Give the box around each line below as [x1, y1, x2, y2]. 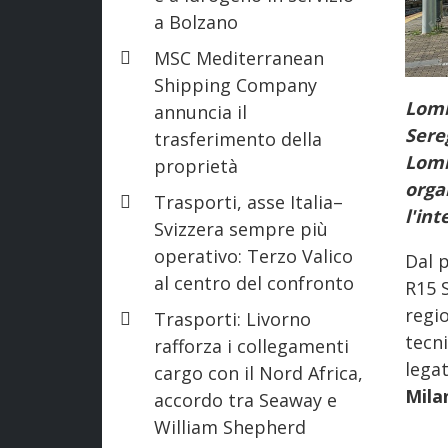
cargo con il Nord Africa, [154, 360, 363, 385]
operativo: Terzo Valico [154, 243, 353, 268]
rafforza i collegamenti [154, 333, 349, 358]
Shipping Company [154, 72, 317, 97]
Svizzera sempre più [154, 216, 328, 241]
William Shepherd [154, 414, 306, 439]
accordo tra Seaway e [154, 387, 337, 412]
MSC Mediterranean [154, 45, 324, 70]
